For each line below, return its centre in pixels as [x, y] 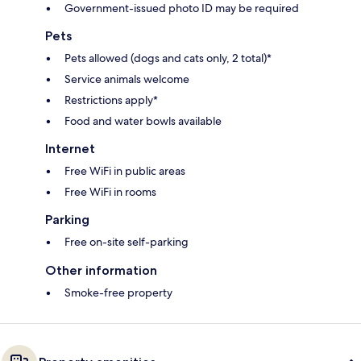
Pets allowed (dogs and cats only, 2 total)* [168, 58]
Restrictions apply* [111, 100]
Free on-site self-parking [127, 241]
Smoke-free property [118, 292]
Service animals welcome [127, 79]
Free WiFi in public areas [125, 170]
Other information [101, 270]
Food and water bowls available [143, 120]
